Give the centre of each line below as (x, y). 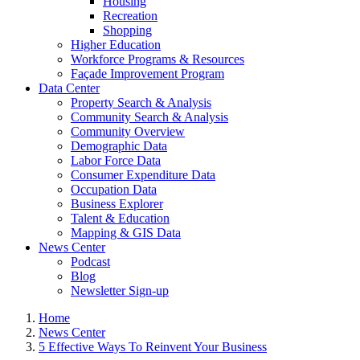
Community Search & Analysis (149, 117)
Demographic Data (119, 146)
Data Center (69, 88)
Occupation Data (114, 189)
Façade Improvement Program (147, 74)
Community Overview (128, 131)
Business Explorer (117, 204)
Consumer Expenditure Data (143, 175)
